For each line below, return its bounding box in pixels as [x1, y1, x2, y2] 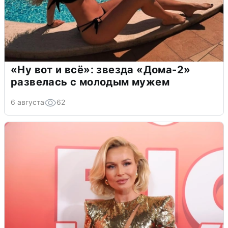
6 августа [11, 98, 44, 107]
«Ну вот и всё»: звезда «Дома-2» [11, 64, 191, 76]
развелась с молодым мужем [11, 76, 169, 89]
